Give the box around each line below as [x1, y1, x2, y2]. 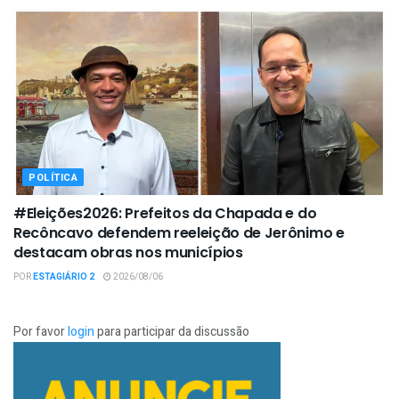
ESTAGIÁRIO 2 [33, 270, 94, 283]
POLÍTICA [28, 169, 78, 185]
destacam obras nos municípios [13, 241, 243, 263]
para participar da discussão [94, 322, 249, 341]
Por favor [13, 322, 68, 341]
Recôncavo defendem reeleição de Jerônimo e [13, 222, 345, 243]
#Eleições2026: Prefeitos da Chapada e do [13, 202, 317, 224]
